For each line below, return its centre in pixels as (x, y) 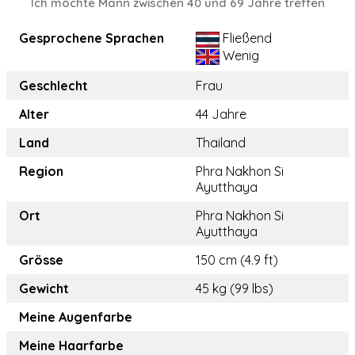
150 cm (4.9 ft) (237, 260)
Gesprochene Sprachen (92, 38)
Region (41, 172)
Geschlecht (53, 86)
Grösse (41, 260)
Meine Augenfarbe (76, 317)
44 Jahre (221, 115)
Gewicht (44, 289)
